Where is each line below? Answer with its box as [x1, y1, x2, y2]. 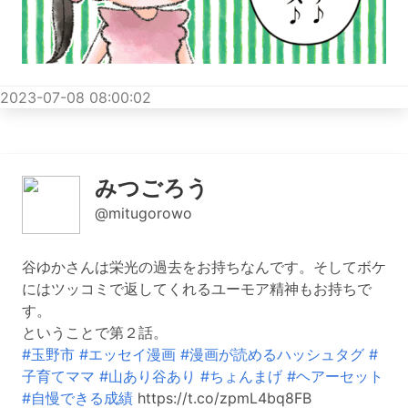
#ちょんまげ [200, 367, 282, 386]
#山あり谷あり [99, 367, 196, 386]
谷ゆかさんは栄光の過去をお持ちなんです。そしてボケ [22, 258, 386, 277]
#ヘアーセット [287, 367, 383, 386]
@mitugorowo [95, 204, 192, 223]
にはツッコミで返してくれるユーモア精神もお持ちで [22, 280, 372, 299]
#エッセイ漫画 [79, 345, 176, 364]
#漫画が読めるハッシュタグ [180, 345, 364, 364]
